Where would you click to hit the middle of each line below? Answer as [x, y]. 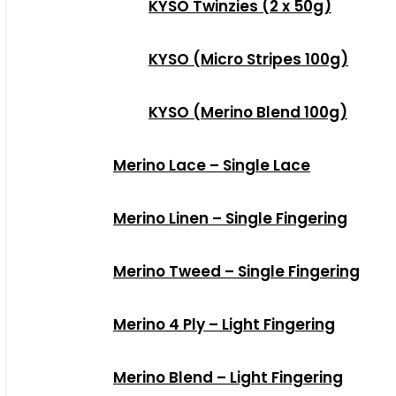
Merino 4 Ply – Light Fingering [224, 324]
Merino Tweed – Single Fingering [236, 271]
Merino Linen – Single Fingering [230, 218]
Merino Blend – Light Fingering [228, 377]
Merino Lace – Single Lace [212, 165]
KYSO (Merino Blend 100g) [248, 112]
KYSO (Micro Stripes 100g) [248, 59]
